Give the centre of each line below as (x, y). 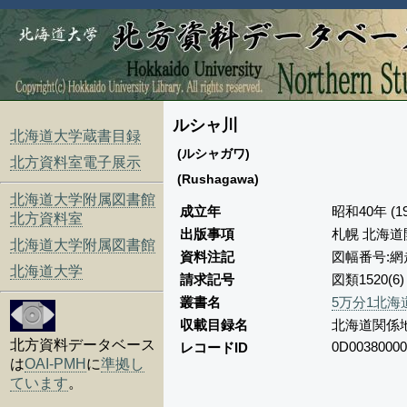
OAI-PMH (56, 364)
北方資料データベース (83, 345)
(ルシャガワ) (213, 154)
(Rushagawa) (218, 179)
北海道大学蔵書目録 (76, 136)
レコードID (214, 347)
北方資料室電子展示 (76, 162)
